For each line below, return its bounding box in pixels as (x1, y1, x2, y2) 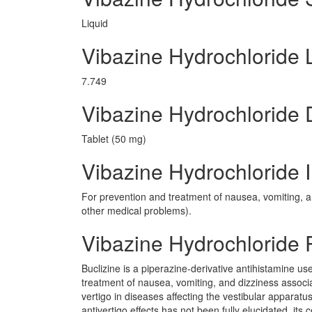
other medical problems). (81, 203, 192, 217)
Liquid (81, 16, 108, 30)
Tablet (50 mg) (81, 132, 146, 146)
